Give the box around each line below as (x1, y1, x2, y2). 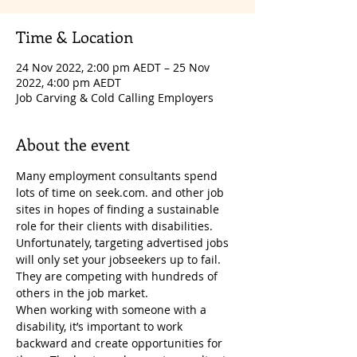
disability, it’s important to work (16, 319, 186, 334)
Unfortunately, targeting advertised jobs (16, 235, 232, 250)
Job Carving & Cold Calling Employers (16, 90, 214, 105)
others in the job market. (16, 285, 148, 300)
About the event (16, 133, 130, 155)
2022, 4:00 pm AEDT (16, 75, 121, 90)
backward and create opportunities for (16, 335, 226, 351)
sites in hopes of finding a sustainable (16, 202, 222, 217)
